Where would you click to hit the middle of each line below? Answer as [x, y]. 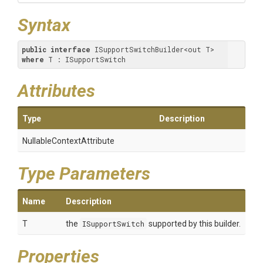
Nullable [37, 141]
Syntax [44, 25]
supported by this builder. [194, 224]
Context [66, 141]
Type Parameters [84, 173]
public [34, 49]
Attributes [56, 91]
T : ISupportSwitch [85, 59]
